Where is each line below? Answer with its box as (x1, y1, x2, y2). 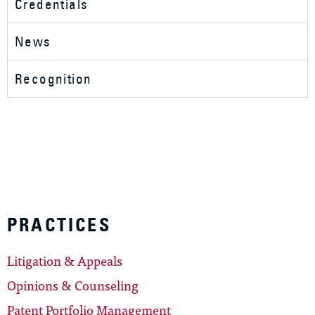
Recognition (15, 70, 92, 87)
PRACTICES (7, 213, 111, 236)
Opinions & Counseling (7, 274, 139, 295)
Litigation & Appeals (7, 250, 122, 271)
